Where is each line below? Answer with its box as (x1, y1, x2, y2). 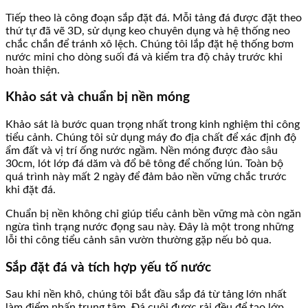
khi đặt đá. (5, 184, 56, 196)
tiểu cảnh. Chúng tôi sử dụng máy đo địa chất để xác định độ (5, 132, 296, 144)
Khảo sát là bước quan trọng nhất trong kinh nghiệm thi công (5, 119, 300, 131)
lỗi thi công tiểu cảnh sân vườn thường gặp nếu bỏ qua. (5, 234, 272, 246)
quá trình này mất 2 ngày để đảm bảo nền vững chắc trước (5, 171, 287, 183)
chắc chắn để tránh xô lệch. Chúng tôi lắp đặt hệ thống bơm (5, 38, 294, 49)
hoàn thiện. (5, 64, 60, 76)
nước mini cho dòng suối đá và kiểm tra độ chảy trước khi (5, 51, 283, 63)
